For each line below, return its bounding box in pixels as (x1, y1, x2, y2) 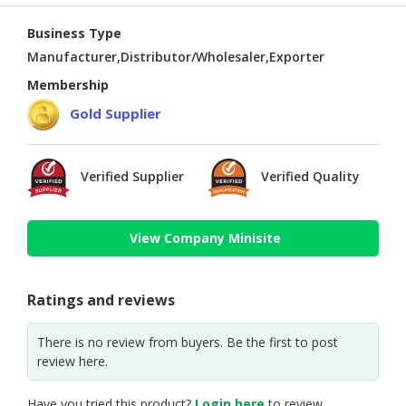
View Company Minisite (130, 229, 281, 247)
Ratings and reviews (27, 289, 175, 310)
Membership (27, 76, 109, 94)
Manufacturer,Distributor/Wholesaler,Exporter (27, 48, 324, 66)
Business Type (27, 24, 121, 43)
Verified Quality (261, 168, 360, 186)
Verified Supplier (81, 168, 184, 186)
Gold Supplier (70, 103, 161, 122)
